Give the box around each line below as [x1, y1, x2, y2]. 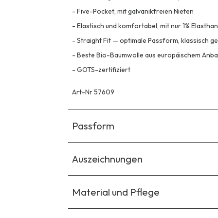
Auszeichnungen [72, 153, 143, 165]
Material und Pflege [72, 186, 160, 199]
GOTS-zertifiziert [77, 65, 130, 74]
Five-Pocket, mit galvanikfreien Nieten [77, 7, 194, 16]
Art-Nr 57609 [72, 88, 114, 97]
